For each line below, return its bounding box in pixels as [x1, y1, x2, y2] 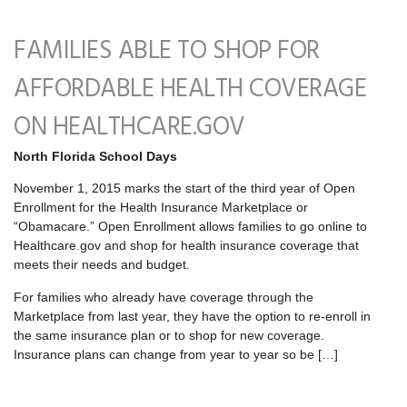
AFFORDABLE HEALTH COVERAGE [14, 68, 366, 110]
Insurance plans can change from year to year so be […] [14, 346, 338, 362]
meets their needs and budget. [14, 257, 190, 273]
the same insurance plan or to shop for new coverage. [14, 327, 324, 342]
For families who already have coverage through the [14, 289, 313, 304]
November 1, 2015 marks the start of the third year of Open [14, 181, 355, 196]
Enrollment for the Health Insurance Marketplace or [14, 200, 308, 215]
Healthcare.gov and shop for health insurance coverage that [14, 238, 359, 253]
